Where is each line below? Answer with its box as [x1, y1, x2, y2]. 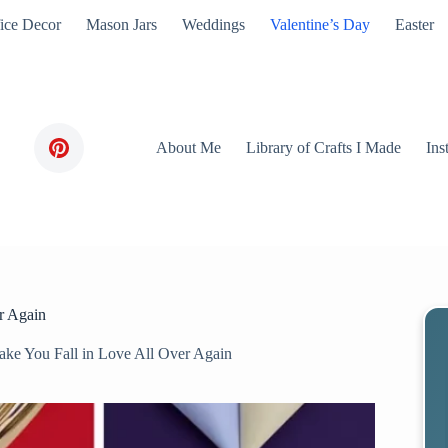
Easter [394, 16, 434, 33]
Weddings [181, 16, 245, 33]
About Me [156, 139, 222, 156]
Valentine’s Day [269, 16, 370, 33]
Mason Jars [85, 16, 157, 33]
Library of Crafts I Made [246, 139, 402, 156]
